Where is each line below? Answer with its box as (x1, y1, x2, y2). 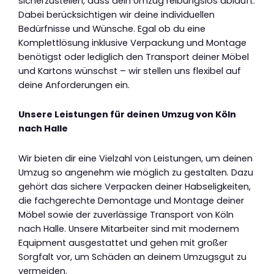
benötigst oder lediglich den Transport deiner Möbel (18, 50, 249, 63)
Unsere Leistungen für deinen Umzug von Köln (18, 108, 236, 121)
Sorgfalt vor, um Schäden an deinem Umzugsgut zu (18, 250, 246, 263)
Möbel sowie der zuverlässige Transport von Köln (18, 208, 234, 221)
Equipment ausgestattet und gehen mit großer (18, 236, 228, 249)
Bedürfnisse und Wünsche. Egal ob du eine (18, 22, 206, 35)
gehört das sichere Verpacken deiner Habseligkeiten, (18, 180, 251, 193)
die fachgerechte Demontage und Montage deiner (18, 194, 244, 207)
